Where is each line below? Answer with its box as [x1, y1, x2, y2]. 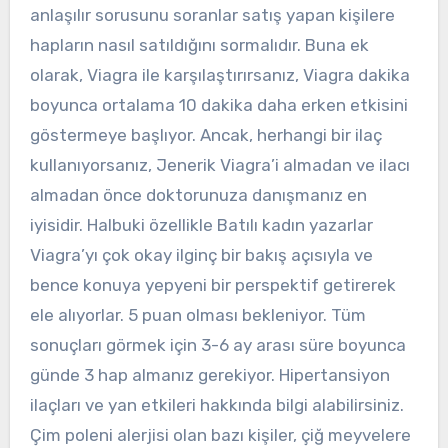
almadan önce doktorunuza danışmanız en [29, 185, 367, 206]
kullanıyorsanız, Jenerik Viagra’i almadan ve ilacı [29, 155, 410, 176]
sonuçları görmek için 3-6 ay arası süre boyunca [29, 335, 406, 356]
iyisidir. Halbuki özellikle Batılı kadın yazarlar [29, 215, 373, 236]
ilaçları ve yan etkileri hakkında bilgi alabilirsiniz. [29, 395, 404, 416]
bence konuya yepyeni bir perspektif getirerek [29, 275, 396, 296]
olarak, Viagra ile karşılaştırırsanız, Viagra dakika [29, 65, 410, 86]
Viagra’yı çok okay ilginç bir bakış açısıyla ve [29, 245, 373, 266]
